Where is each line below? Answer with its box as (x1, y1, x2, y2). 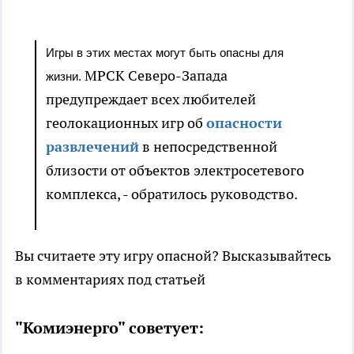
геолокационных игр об (46, 114, 206, 133)
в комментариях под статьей (15, 270, 205, 289)
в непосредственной (139, 137, 277, 156)
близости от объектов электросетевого (46, 161, 304, 180)
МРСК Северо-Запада (85, 66, 228, 85)
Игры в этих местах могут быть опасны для (46, 46, 284, 60)
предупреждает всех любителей (46, 90, 256, 109)
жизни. (46, 70, 85, 84)
